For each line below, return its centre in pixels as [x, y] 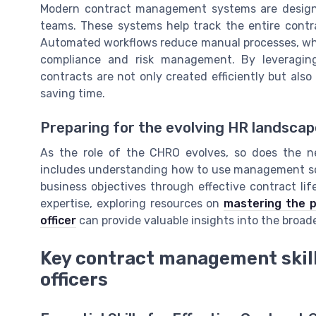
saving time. [73, 93]
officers [74, 280]
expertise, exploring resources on [132, 204]
